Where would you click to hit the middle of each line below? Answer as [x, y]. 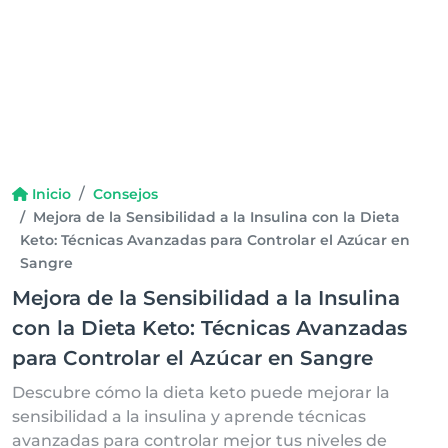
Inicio [51, 194]
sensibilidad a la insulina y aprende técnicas [189, 416]
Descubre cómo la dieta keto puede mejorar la [201, 392]
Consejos [125, 194]
